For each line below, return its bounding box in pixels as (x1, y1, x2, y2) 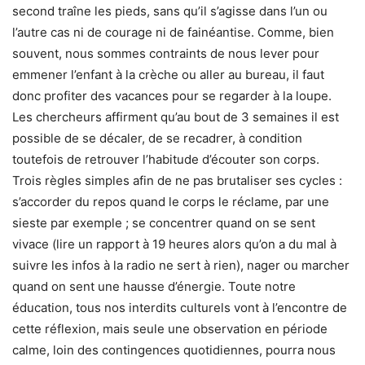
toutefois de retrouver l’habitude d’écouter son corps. (12, 152, 319, 167)
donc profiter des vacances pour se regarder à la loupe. (12, 88, 332, 103)
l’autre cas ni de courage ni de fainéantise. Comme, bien (12, 24, 334, 40)
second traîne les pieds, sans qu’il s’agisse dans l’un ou (12, 3, 328, 19)
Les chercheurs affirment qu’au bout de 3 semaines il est (12, 109, 339, 125)
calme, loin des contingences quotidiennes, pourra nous (12, 342, 336, 358)
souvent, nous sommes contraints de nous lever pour (12, 46, 319, 61)
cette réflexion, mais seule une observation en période (12, 321, 328, 336)
